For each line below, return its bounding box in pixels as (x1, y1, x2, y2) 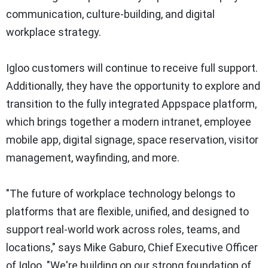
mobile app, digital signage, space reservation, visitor (6, 133, 258, 147)
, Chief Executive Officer (144, 241, 258, 254)
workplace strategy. (6, 26, 101, 39)
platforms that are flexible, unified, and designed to (6, 205, 249, 218)
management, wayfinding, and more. (6, 151, 179, 165)
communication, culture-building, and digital (6, 8, 215, 21)
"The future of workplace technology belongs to (6, 187, 235, 200)
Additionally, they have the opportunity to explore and (6, 80, 260, 93)
